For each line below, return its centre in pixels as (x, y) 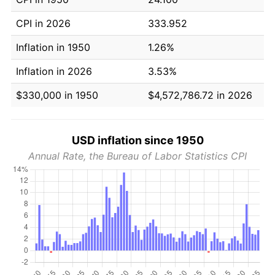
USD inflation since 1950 (137, 140)
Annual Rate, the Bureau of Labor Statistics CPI (137, 156)
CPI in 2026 (43, 23)
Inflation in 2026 (54, 71)
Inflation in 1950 (53, 47)
